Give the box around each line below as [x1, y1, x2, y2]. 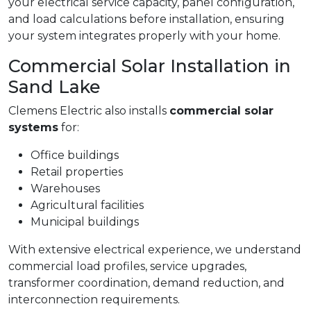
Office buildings [31, 149, 119, 162]
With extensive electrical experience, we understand [8, 243, 301, 257]
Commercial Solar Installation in [8, 56, 291, 77]
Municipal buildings [31, 215, 139, 229]
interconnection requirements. [8, 293, 180, 307]
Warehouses [31, 182, 100, 196]
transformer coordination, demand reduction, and [8, 276, 285, 290]
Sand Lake [8, 76, 101, 98]
